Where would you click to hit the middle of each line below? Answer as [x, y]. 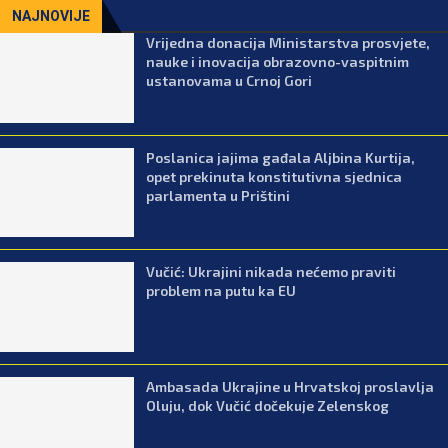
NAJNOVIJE [51, 16]
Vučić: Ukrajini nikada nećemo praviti [271, 272]
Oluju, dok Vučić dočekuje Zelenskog [268, 405]
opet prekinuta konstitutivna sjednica [274, 176]
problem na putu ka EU [221, 291]
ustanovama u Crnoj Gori [229, 80]
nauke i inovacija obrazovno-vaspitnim [278, 61]
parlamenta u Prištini [218, 195]
